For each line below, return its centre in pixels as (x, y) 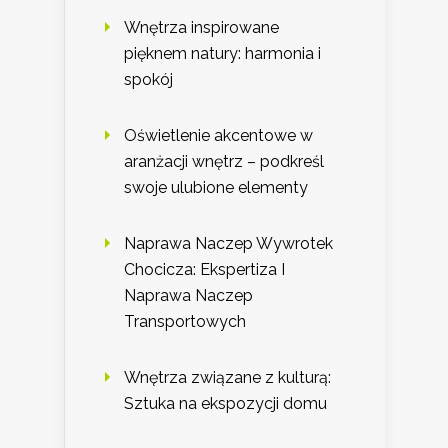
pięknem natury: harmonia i (222, 53)
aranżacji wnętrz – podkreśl (224, 161)
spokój (148, 79)
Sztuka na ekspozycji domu (225, 403)
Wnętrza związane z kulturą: (227, 377)
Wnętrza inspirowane (201, 27)
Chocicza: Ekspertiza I (204, 269)
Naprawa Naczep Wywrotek (228, 243)
